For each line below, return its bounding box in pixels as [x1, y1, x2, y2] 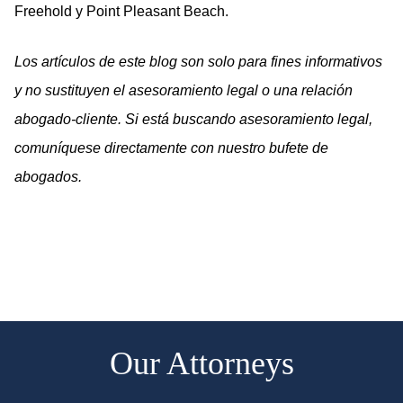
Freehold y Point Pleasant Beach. [14, 3, 228, 19]
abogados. [14, 168, 82, 184]
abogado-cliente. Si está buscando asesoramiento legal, [14, 111, 372, 127]
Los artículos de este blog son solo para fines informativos [14, 53, 382, 69]
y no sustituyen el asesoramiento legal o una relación [14, 82, 353, 98]
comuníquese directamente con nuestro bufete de [14, 139, 328, 156]
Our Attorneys [109, 345, 294, 381]
